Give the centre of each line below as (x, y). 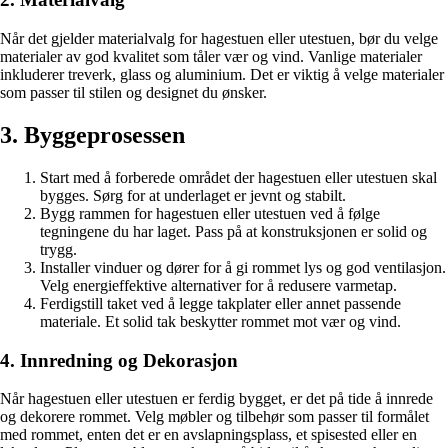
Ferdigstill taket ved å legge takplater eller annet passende (220, 303)
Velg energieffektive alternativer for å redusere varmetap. (218, 285)
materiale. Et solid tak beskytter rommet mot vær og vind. (220, 321)
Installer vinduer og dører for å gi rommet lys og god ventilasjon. (243, 267)
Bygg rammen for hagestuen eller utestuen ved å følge (210, 213)
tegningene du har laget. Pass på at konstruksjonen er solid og (233, 231)
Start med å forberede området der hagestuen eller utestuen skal (238, 177)
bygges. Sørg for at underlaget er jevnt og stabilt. (193, 195)
